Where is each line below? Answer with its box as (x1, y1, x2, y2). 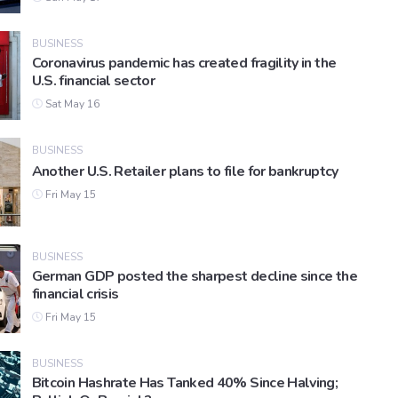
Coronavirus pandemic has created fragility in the (31, 53, 337, 74)
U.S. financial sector (31, 71, 155, 92)
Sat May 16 (42, 97, 99, 112)
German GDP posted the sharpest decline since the (31, 267, 357, 287)
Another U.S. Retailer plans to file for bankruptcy (31, 162, 338, 182)
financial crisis (31, 284, 119, 305)
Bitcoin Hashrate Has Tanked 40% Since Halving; (31, 373, 338, 394)
